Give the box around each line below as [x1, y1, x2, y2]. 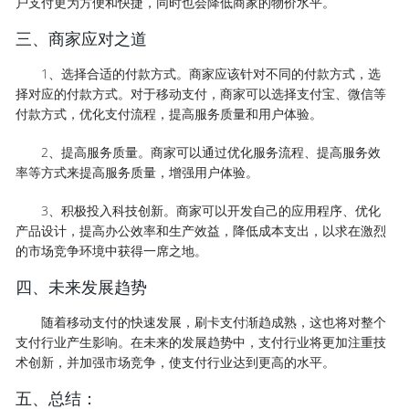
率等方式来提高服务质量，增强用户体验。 [16, 163, 259, 181]
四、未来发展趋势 [16, 276, 148, 298]
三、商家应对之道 [16, 27, 148, 49]
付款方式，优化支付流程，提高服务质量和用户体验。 [16, 105, 323, 122]
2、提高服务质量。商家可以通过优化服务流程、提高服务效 [41, 143, 382, 161]
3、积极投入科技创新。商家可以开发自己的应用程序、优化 [41, 202, 382, 219]
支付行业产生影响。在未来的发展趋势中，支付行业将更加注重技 [16, 333, 387, 351]
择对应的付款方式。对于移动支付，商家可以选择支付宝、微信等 [16, 85, 387, 102]
